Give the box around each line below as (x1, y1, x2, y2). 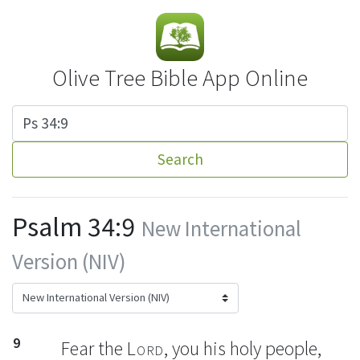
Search (157, 149, 203, 169)
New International (141, 215, 301, 242)
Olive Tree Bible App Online (52, 63, 308, 92)
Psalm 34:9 (12, 210, 136, 243)
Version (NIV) (12, 248, 125, 275)
